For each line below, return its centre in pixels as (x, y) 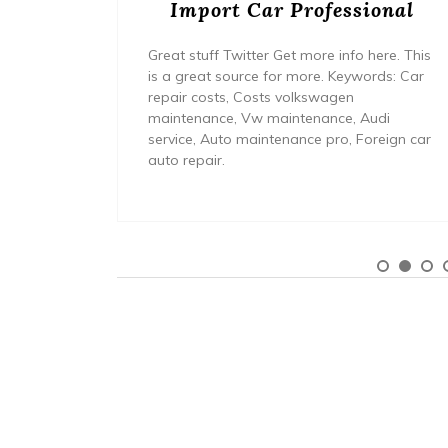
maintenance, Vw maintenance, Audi (269, 117)
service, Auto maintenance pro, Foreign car (289, 138)
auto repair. (186, 159)
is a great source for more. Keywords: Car (286, 75)
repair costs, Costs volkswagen (251, 96)
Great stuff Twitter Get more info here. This (289, 54)
